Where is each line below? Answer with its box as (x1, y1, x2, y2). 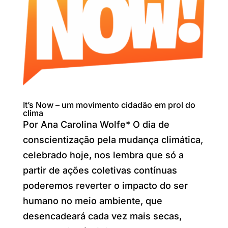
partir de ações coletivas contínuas (22, 164, 177, 176)
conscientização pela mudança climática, (22, 134, 203, 145)
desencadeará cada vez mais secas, (22, 210, 182, 221)
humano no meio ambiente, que (22, 195, 162, 206)
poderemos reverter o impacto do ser (22, 180, 188, 191)
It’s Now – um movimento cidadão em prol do (22, 99, 195, 110)
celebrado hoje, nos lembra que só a (22, 149, 184, 160)
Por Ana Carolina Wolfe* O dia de (22, 119, 169, 130)
